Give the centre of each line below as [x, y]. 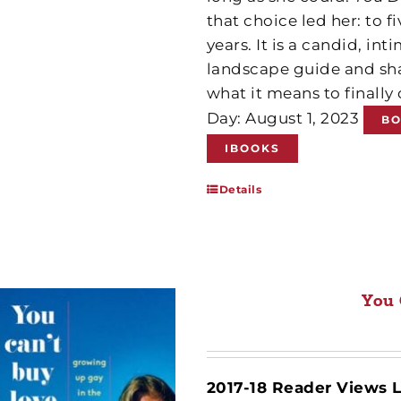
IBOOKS [252, 148]
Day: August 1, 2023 [285, 118]
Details [240, 189]
